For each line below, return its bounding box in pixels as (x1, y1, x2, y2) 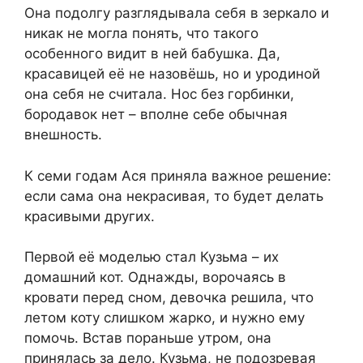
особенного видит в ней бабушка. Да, (24, 45, 280, 62)
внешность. (24, 126, 102, 143)
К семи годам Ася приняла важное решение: (24, 167, 331, 184)
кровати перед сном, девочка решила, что (24, 289, 314, 306)
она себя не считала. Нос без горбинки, (24, 86, 294, 103)
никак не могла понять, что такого (24, 25, 258, 42)
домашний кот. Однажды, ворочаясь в (24, 269, 286, 286)
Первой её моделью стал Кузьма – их (24, 249, 279, 266)
